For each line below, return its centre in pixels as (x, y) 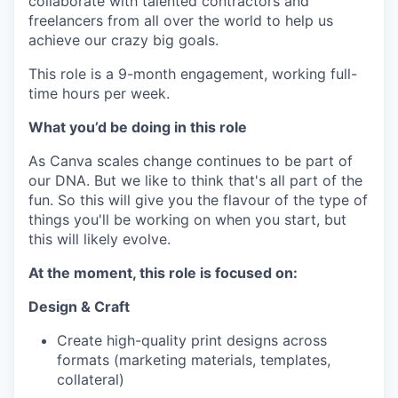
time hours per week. (99, 93)
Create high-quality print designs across (192, 340)
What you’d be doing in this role (138, 127)
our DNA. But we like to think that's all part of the (195, 180)
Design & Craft (79, 306)
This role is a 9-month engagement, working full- (193, 73)
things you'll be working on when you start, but (187, 219)
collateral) (91, 379)
